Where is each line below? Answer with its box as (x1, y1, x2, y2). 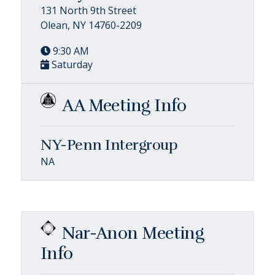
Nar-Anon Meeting (62, 222, 204, 244)
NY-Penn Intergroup (41, 135, 178, 154)
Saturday (49, 57, 93, 71)
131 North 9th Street (41, 3, 136, 17)
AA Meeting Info (62, 95, 187, 116)
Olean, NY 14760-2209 (41, 18, 142, 32)
